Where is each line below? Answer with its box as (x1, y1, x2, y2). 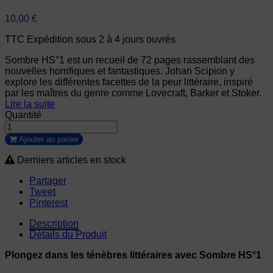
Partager (29, 175, 66, 186)
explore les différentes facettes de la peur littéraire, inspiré (5, 77, 253, 88)
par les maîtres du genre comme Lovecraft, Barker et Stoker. (5, 88, 261, 99)
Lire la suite (5, 99, 55, 110)
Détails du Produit (29, 229, 107, 240)
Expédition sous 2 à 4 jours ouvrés (27, 34, 175, 45)
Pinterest (29, 197, 68, 208)
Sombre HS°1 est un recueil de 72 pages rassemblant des (5, 55, 255, 66)
